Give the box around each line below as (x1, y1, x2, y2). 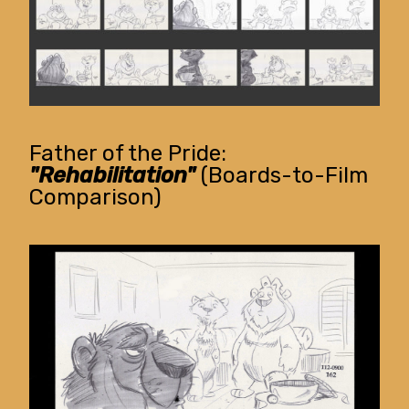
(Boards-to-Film (195, 163, 369, 189)
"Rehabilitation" (29, 163, 196, 189)
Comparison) (29, 184, 163, 211)
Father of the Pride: (29, 141, 227, 167)
